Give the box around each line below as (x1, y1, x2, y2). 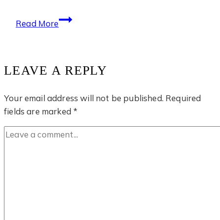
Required (165, 92, 201, 103)
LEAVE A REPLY (4, 63, 107, 78)
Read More (16, 18, 59, 28)
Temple (58, 40, 87, 51)
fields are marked (4, 106, 74, 116)
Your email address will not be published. (4, 92, 164, 103)
